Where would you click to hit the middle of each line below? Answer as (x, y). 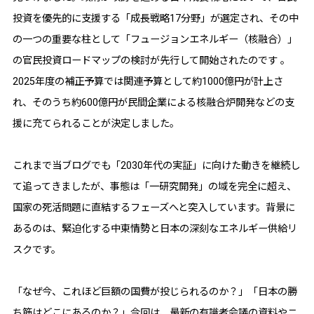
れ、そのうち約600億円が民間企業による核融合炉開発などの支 (153, 102)
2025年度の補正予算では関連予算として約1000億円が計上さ (148, 81)
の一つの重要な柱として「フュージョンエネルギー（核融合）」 (155, 39)
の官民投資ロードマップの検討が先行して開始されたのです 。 (151, 60)
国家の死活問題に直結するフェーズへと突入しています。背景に (153, 207)
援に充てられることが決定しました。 (96, 123)
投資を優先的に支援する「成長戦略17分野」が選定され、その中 (155, 18)
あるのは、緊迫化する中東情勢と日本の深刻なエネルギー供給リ (155, 228)
